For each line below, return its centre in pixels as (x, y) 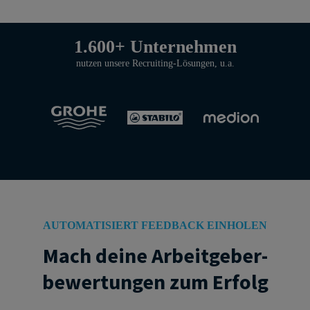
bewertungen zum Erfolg (155, 281)
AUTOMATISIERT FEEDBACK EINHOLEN (155, 225)
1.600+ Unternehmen (155, 46)
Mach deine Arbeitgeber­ (155, 255)
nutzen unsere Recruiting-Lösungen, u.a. (155, 63)
